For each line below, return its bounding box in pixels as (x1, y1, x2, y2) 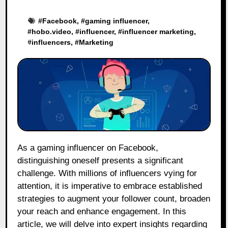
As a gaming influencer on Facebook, (17, 143, 23, 153)
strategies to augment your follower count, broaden (17, 194, 211, 204)
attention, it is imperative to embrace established (17, 181, 203, 191)
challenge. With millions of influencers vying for (17, 168, 197, 179)
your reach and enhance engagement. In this (17, 207, 187, 217)
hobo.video (32, 27, 72, 36)
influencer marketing (122, 27, 194, 36)
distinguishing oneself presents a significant (17, 156, 184, 166)
